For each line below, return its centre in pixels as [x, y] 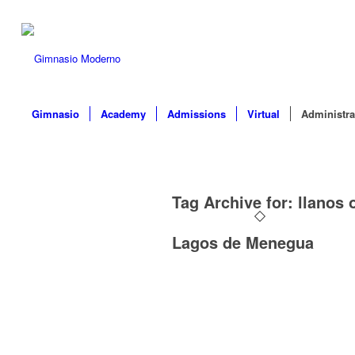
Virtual [263, 114]
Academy [123, 114]
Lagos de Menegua [243, 242]
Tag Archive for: [235, 202]
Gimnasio [55, 114]
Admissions [196, 114]
